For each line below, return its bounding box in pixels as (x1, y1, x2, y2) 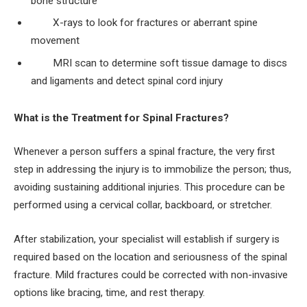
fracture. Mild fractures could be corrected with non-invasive (14, 268, 288, 281)
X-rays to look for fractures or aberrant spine (53, 16, 258, 29)
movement (31, 34, 79, 47)
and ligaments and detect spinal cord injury (31, 75, 223, 87)
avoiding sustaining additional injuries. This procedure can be (14, 181, 285, 194)
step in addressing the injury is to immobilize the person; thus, (14, 163, 291, 176)
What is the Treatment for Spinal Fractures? (14, 111, 229, 124)
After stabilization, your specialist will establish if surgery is (14, 232, 280, 245)
